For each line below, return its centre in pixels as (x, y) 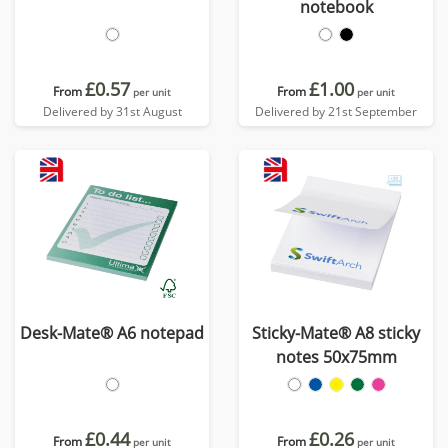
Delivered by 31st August (112, 111)
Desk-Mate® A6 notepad (112, 333)
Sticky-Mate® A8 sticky (336, 333)
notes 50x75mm (336, 357)
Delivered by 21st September (336, 111)
